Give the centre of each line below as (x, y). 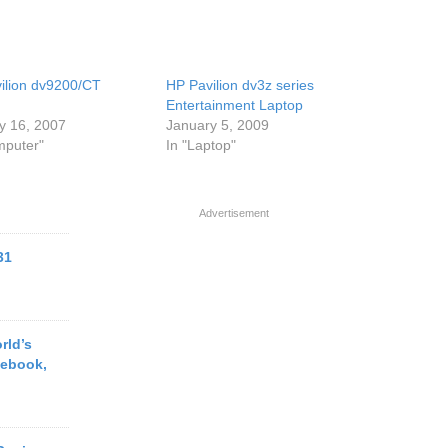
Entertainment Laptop (235, 105)
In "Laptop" (201, 145)
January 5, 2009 (218, 125)
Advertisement (234, 213)
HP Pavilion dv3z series (240, 85)
